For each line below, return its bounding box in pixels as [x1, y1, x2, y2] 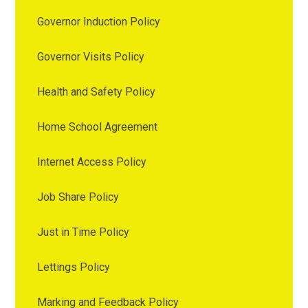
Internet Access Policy [37, 155, 147, 168]
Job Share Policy [37, 190, 120, 203]
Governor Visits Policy [37, 49, 145, 63]
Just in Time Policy [37, 225, 130, 239]
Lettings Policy [37, 260, 111, 274]
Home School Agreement [37, 120, 158, 133]
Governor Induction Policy [37, 14, 161, 28]
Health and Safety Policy [37, 85, 156, 98]
